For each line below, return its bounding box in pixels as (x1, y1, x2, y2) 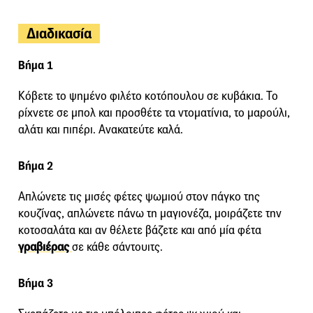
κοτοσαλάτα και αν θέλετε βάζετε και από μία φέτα (18, 222, 261, 238)
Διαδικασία (27, 24, 92, 43)
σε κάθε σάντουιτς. (72, 239, 163, 254)
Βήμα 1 (18, 57, 53, 73)
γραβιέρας (18, 239, 72, 254)
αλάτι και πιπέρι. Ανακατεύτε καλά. (18, 122, 183, 137)
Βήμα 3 (18, 275, 53, 291)
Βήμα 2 (18, 158, 53, 173)
